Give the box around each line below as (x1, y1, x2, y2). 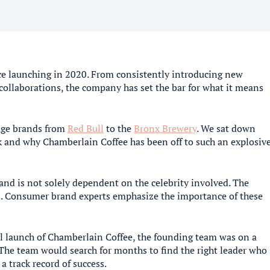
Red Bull (67, 122, 104, 135)
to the (104, 122, 134, 135)
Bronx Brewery (134, 122, 197, 135)
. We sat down (196, 122, 256, 135)
